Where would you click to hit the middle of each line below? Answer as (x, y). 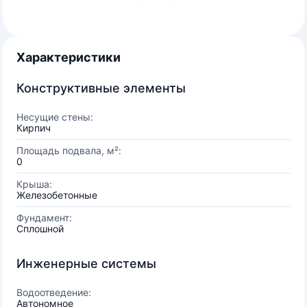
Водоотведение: (54, 292)
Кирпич (34, 128)
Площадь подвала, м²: (69, 150)
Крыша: (34, 184)
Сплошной (40, 229)
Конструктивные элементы (101, 88)
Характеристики (69, 57)
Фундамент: (44, 218)
